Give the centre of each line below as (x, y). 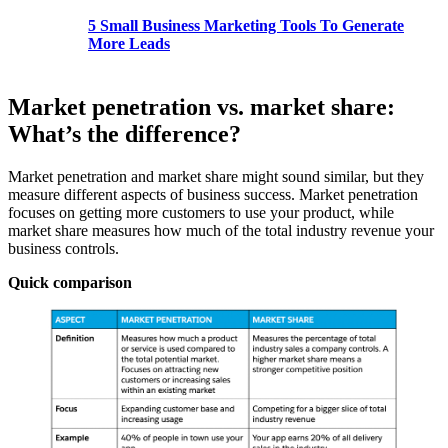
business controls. (63, 249)
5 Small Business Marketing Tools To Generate (246, 25)
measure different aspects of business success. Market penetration (213, 195)
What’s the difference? (124, 134)
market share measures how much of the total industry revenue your (221, 231)
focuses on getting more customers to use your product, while (201, 213)
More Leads (129, 43)
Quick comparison (70, 283)
